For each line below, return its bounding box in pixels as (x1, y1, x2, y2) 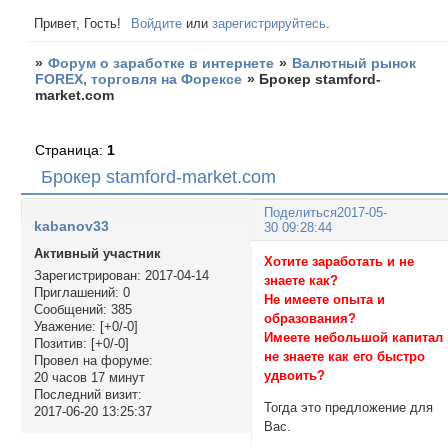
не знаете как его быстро (264, 348, 426, 364)
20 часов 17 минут (33, 370, 145, 386)
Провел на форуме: (33, 353, 153, 369)
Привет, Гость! (33, 15, 121, 31)
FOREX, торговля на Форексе (35, 71, 243, 88)
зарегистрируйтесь (212, 15, 327, 31)
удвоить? (264, 367, 330, 383)
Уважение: (33, 319, 96, 335)
